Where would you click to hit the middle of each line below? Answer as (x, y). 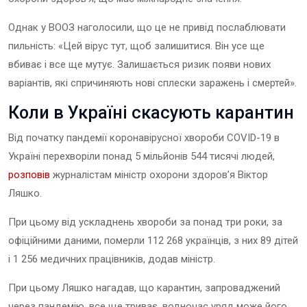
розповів (29, 174)
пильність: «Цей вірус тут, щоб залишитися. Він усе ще (136, 46)
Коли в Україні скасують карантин (151, 112)
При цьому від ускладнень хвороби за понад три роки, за (145, 222)
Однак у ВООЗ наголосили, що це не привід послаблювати (147, 27)
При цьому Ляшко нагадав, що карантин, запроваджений (144, 287)
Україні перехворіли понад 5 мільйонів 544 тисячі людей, (142, 156)
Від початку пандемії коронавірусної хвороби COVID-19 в (144, 137)
